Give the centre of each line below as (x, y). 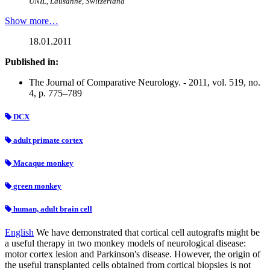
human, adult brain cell (52, 209)
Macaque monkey (42, 163)
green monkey (36, 186)
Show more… (32, 21)
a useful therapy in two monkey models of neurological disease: (125, 243)
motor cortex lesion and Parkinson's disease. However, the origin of (133, 254)
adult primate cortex (47, 140)
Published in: (32, 62)
